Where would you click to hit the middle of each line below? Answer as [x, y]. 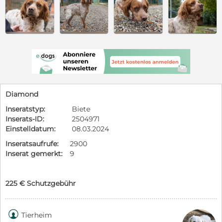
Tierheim [37, 215]
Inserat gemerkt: [34, 153]
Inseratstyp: [25, 109]
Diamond [22, 94]
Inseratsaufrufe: [32, 143]
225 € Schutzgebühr [41, 183]
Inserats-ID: [25, 119]
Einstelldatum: [30, 129]
